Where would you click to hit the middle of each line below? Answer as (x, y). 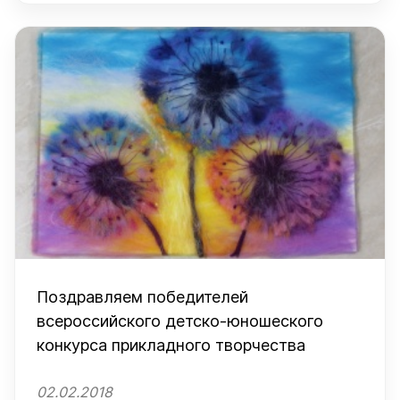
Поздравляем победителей (142, 297)
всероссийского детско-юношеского (180, 321)
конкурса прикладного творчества (171, 345)
